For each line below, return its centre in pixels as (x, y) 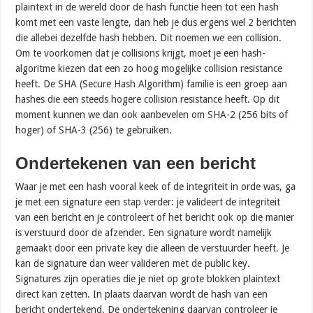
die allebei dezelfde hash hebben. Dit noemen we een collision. (149, 37)
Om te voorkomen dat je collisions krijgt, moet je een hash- (141, 53)
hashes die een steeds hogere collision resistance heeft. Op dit (148, 99)
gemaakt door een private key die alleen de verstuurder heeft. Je (153, 248)
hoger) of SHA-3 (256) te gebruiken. (94, 130)
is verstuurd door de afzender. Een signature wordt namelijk (144, 232)
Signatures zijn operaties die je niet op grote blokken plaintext (148, 278)
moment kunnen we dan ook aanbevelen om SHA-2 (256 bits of (152, 114)
